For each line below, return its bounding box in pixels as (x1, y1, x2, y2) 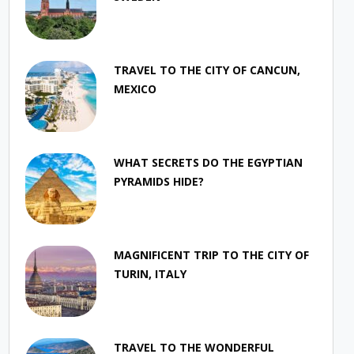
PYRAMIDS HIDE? (114, 173, 205, 189)
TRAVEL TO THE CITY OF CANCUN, (114, 62, 301, 77)
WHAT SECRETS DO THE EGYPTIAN (114, 154, 303, 170)
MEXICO (114, 81, 157, 96)
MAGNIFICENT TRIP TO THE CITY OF (114, 247, 310, 262)
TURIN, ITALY (114, 265, 187, 281)
